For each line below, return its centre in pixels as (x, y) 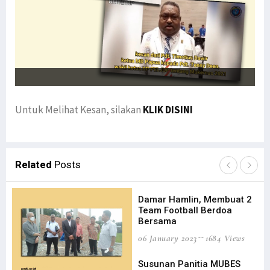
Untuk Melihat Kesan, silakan (79, 110)
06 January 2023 (168, 238)
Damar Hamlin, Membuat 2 (195, 200)
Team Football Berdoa (185, 211)
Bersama (157, 221)
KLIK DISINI (168, 110)
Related (35, 165)
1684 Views (225, 238)
